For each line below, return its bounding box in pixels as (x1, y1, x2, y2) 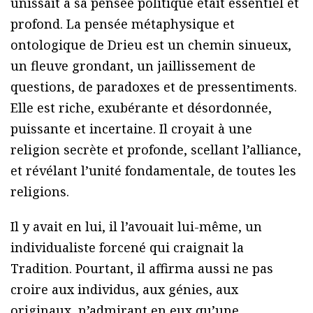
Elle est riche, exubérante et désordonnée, (10, 99, 272, 117)
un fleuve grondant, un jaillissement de (10, 57, 256, 75)
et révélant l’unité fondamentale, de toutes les (10, 162, 296, 180)
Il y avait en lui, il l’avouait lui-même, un (10, 218, 262, 235)
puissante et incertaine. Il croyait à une (10, 120, 252, 138)
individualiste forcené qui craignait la (10, 239, 244, 256)
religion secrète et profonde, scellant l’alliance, (10, 141, 301, 159)
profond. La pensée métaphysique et (10, 15, 235, 33)
